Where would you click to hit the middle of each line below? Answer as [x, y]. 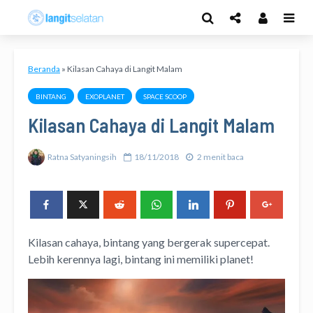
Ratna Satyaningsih [82, 156]
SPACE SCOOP [165, 96]
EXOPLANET [105, 96]
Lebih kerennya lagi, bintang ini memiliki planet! [141, 259]
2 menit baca [220, 156]
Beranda [44, 69]
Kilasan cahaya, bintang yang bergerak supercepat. [149, 242]
